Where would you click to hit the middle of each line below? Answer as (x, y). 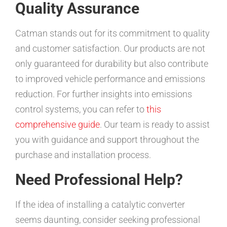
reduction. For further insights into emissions (104, 94)
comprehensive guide (58, 125)
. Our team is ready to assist (155, 125)
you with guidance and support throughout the (107, 140)
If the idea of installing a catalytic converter (100, 205)
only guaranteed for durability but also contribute (112, 64)
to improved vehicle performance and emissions (110, 79)
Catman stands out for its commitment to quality (112, 33)
